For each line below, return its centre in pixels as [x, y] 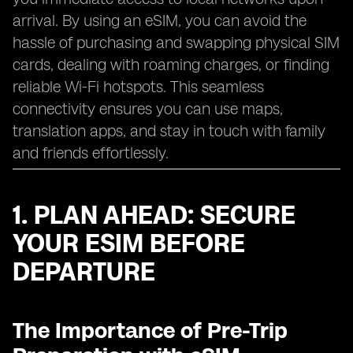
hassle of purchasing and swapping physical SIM [176, 43]
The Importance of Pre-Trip [150, 330]
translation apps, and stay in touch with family [169, 131]
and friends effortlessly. [91, 153]
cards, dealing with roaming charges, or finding [171, 65]
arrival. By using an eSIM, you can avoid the [160, 20]
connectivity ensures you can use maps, [148, 109]
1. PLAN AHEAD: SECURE [154, 215]
